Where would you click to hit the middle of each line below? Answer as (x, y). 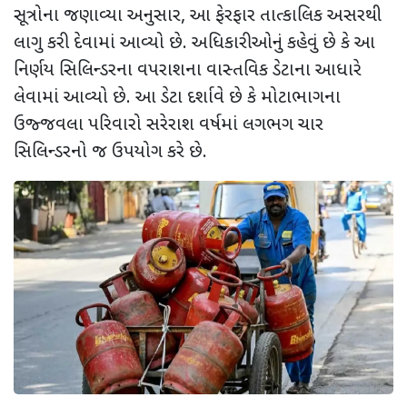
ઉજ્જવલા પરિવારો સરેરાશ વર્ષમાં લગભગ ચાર (169, 125)
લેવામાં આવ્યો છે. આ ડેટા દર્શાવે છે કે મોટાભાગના (177, 98)
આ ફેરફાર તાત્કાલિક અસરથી (286, 16)
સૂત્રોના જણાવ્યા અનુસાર (97, 16)
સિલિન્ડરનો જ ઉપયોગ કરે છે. (110, 152)
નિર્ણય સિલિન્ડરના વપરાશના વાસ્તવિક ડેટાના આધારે (188, 70)
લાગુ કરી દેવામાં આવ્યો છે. (100, 43)
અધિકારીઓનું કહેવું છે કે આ (283, 43)
